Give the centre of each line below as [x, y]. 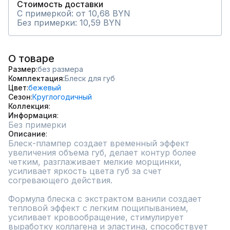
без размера [60, 69]
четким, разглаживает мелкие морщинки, [95, 162]
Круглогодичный [62, 97]
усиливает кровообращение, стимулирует [96, 217]
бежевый [45, 88]
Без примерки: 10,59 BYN [69, 23]
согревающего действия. [60, 180]
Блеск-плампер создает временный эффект [99, 143]
